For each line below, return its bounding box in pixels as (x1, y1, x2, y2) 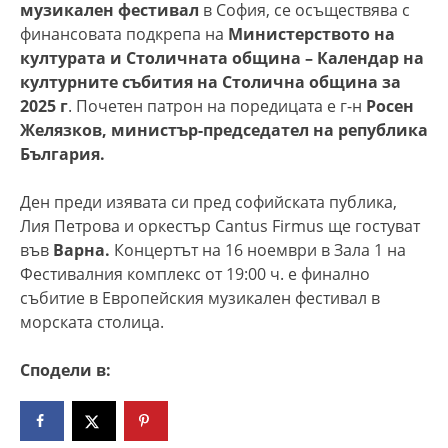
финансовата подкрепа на (20, 22, 228, 45)
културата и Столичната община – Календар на (20, 46, 424, 69)
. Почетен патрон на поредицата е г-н (68, 94, 366, 117)
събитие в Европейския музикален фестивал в (20, 286, 380, 309)
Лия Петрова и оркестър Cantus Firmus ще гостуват (20, 214, 420, 237)
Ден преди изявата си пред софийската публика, (20, 190, 397, 213)
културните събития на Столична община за (20, 70, 401, 93)
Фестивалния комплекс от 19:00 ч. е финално (20, 262, 370, 285)
